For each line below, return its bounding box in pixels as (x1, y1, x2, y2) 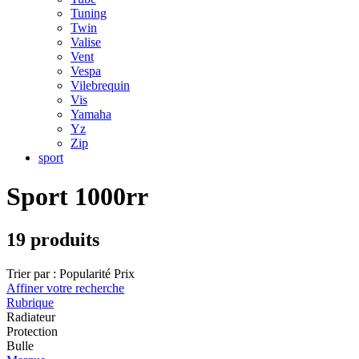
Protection (6, 324, 58, 338)
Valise (71, 35, 101, 49)
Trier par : (6, 266, 56, 280)
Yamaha (71, 107, 111, 121)
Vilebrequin (71, 79, 130, 92)
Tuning (71, 6, 107, 20)
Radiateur (6, 309, 55, 324)
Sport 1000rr (6, 182, 148, 212)
